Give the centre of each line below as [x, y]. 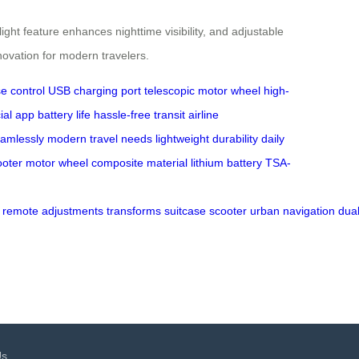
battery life [64, 115]
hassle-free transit [139, 115]
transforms [134, 211]
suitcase [185, 211]
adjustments [73, 211]
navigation [309, 211]
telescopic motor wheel [202, 91]
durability [235, 139]
